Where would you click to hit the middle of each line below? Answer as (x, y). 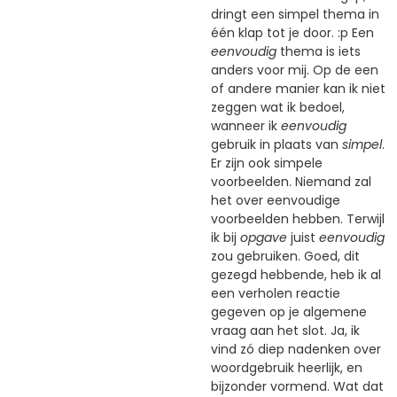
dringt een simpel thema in (295, 14)
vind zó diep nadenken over (296, 349)
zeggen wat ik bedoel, (278, 107)
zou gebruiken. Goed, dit (285, 256)
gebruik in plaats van (276, 144)
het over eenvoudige (276, 200)
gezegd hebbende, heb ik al (296, 274)
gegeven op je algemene (289, 311)
